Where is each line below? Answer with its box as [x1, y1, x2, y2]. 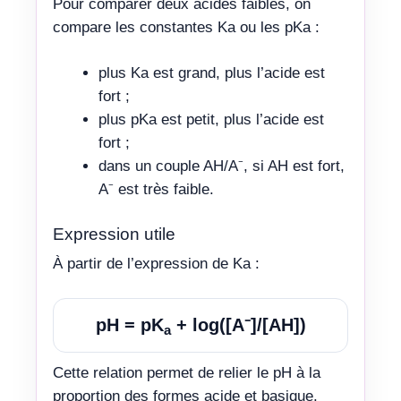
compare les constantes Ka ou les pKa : [53, 18, 320, 36]
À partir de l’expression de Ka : [53, 254, 260, 272]
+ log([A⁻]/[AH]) [170, 315, 306, 335]
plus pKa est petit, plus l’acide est [98, 111, 324, 128]
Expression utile [53, 224, 175, 243]
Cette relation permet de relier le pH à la [53, 364, 320, 381]
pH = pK [95, 315, 164, 335]
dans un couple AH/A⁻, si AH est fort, [98, 158, 345, 175]
